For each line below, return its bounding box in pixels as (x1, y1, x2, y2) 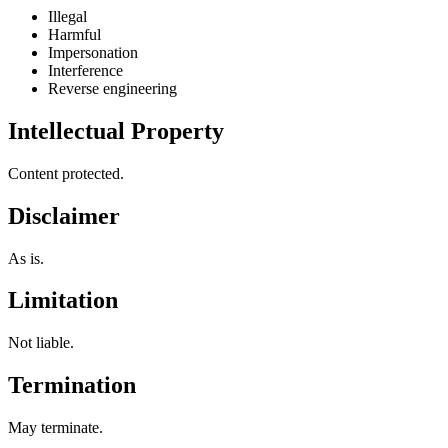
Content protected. (8, 164, 124, 182)
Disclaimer (8, 202, 120, 229)
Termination (8, 372, 136, 399)
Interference (48, 61, 123, 79)
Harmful (48, 25, 101, 43)
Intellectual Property (8, 117, 224, 144)
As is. (8, 249, 44, 267)
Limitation (8, 287, 118, 314)
